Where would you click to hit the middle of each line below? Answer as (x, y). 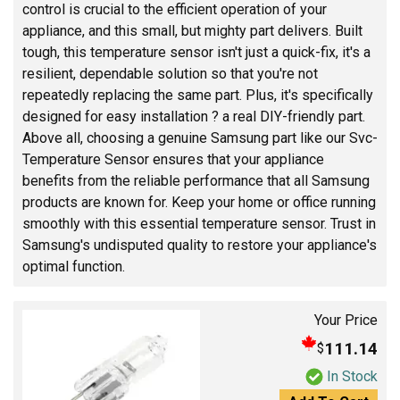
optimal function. (74, 266)
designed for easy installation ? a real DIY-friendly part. (194, 116)
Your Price (346, 320)
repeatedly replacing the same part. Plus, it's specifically (198, 95)
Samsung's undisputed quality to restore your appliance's (200, 245)
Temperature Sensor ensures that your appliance (173, 159)
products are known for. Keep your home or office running (199, 202)
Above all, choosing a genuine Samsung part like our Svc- (200, 137)
